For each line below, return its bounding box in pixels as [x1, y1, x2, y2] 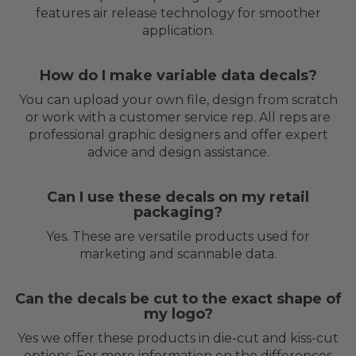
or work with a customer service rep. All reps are [25, 109, 331, 125]
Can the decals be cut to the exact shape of [14, 289, 342, 308]
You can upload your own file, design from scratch [18, 91, 338, 107]
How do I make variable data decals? [39, 66, 317, 84]
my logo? [143, 304, 213, 323]
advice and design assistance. [87, 144, 269, 160]
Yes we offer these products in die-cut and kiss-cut [17, 330, 339, 346]
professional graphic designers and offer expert [28, 126, 328, 142]
